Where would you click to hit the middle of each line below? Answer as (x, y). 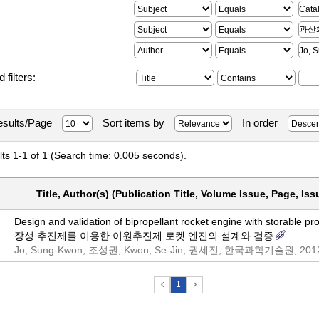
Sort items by (134, 123)
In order (260, 123)
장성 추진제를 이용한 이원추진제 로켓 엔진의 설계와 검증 (144, 236)
